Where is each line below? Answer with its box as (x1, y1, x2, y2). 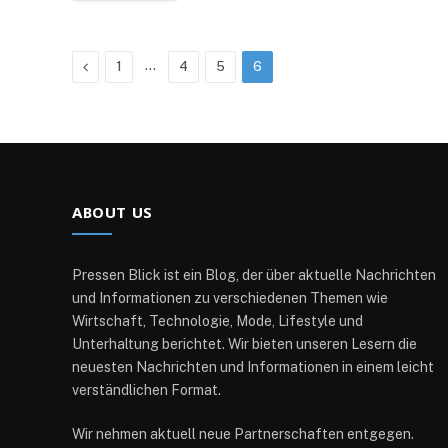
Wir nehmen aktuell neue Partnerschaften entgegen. (72, 425, 414, 442)
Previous (87, 57, 143, 74)
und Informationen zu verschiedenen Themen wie (72, 289, 388, 306)
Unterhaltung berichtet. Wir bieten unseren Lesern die (72, 335, 417, 352)
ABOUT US (72, 201, 153, 222)
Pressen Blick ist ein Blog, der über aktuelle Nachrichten (72, 266, 436, 283)
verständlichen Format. (72, 381, 221, 398)
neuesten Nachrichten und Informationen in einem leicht (72, 358, 434, 375)
